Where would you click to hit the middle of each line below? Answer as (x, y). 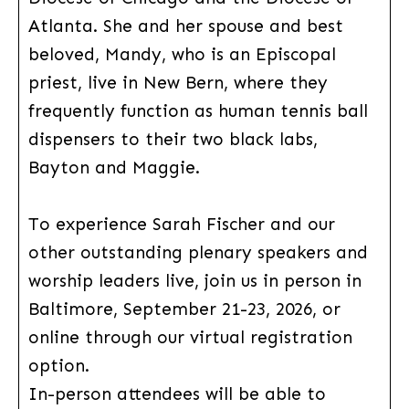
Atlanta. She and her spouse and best (185, 26)
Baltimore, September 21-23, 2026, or (184, 309)
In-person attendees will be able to (177, 393)
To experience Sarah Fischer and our (181, 224)
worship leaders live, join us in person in (194, 280)
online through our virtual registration (190, 337)
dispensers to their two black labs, (173, 139)
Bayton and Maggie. (114, 167)
